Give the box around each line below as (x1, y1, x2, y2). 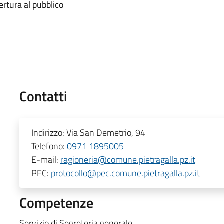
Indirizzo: (31, 125, 66, 139)
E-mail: (31, 152, 60, 166)
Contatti (19, 85, 67, 107)
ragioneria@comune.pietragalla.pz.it (60, 152, 195, 166)
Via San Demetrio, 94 (66, 125, 145, 139)
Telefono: (31, 139, 67, 153)
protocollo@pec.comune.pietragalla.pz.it (50, 166, 200, 180)
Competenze (19, 191, 93, 213)
